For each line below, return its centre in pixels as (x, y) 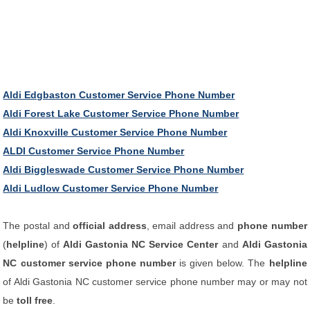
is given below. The (224, 263)
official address (110, 226)
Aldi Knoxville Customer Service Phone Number (115, 132)
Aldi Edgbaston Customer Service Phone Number (119, 95)
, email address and (192, 226)
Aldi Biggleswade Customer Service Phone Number (124, 170)
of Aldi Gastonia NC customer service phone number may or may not (155, 282)
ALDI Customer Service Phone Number (94, 151)
